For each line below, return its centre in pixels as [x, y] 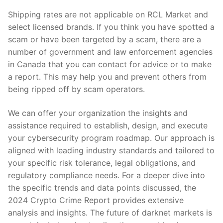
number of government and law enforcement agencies [110, 52]
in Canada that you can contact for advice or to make [110, 64]
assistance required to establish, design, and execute [108, 125]
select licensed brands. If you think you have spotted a [111, 27]
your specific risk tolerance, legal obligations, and [102, 163]
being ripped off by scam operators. [76, 89]
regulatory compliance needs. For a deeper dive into [107, 175]
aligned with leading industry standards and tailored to [111, 150]
